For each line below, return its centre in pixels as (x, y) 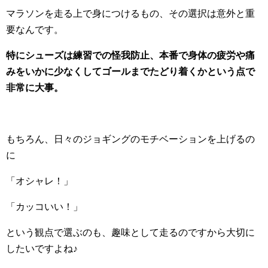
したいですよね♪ (42, 249)
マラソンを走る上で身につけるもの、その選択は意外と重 (130, 14)
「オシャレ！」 (39, 181)
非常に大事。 (35, 88)
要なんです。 (35, 30)
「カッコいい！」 (44, 207)
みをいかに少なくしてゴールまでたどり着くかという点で (130, 72)
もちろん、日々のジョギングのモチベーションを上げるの (130, 139)
